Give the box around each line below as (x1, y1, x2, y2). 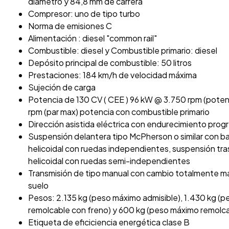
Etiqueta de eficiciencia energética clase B (28, 216, 190, 227)
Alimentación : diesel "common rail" (28, 32, 157, 43)
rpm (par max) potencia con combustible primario (28, 106, 210, 117)
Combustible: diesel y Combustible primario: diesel (28, 44, 217, 56)
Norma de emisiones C (28, 20, 112, 31)
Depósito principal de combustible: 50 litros (28, 57, 192, 68)
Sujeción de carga (28, 81, 96, 93)
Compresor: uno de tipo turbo (28, 8, 140, 19)
